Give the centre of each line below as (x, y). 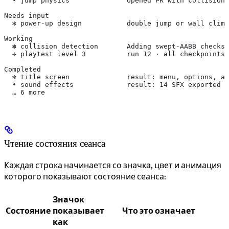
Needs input (27, 15)
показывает (78, 210)
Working (18, 38)
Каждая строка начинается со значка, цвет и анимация (113, 165)
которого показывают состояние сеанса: (85, 176)
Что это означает (159, 210)
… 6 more (25, 92)
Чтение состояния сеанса (55, 143)
